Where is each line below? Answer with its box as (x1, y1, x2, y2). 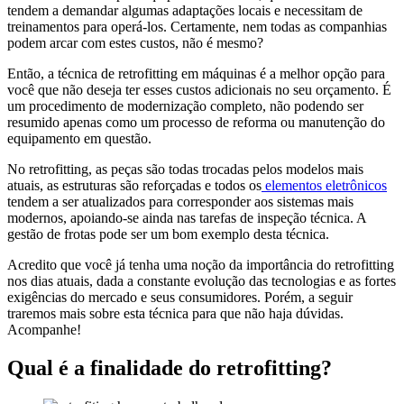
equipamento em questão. (7, 130, 151, 146)
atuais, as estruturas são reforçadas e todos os (7, 177, 262, 193)
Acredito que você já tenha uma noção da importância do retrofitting (7, 256, 394, 272)
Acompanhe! (7, 321, 81, 337)
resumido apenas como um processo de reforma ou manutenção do (7, 114, 385, 130)
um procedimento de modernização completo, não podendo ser (7, 97, 363, 114)
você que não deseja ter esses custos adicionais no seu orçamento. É (7, 81, 391, 97)
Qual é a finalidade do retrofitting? (7, 355, 332, 380)
